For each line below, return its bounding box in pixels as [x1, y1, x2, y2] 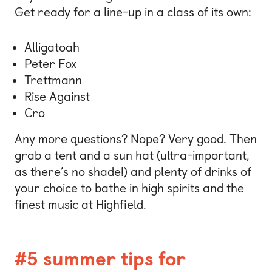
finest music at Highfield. [15, 197, 146, 212]
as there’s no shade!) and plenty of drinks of [15, 164, 251, 179]
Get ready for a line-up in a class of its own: [15, 5, 251, 20]
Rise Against [24, 89, 90, 104]
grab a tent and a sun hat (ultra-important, [15, 148, 249, 163]
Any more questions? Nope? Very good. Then [15, 131, 257, 146]
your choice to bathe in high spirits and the [15, 180, 244, 195]
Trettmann [24, 72, 82, 87]
